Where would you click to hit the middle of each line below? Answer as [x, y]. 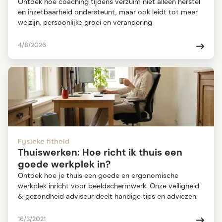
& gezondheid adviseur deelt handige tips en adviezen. [108, 196]
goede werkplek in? [64, 165]
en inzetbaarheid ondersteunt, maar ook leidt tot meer [108, 12]
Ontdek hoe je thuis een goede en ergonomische [98, 176]
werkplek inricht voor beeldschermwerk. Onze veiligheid [109, 186]
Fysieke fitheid [44, 141]
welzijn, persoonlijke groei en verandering [85, 23]
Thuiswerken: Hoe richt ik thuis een [100, 153]
